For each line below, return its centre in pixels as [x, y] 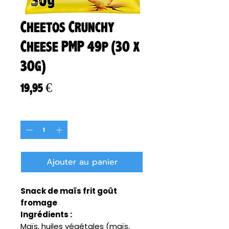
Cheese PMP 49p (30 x [80, 47]
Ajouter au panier [82, 162]
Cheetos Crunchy [67, 27]
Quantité [31, 113]
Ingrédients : [46, 214]
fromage [39, 202]
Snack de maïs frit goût [69, 191]
